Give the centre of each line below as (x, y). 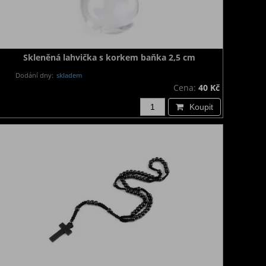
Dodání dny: (35, 75)
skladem (69, 75)
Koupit (201, 107)
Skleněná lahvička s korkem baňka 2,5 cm (109, 57)
